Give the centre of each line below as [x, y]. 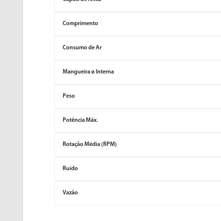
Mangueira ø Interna [88, 72]
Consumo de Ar [82, 48]
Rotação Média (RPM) [90, 145]
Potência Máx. [80, 120]
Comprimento [80, 24]
